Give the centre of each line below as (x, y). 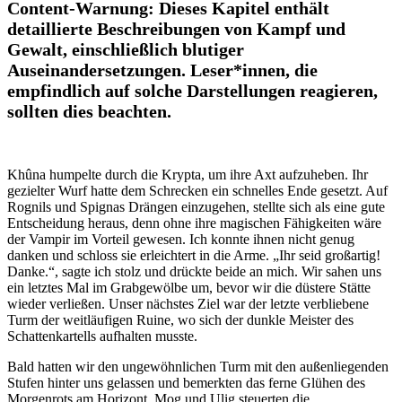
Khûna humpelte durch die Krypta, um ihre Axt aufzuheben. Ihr (188, 174)
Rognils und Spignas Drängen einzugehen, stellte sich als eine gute (196, 206)
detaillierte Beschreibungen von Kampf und (176, 28)
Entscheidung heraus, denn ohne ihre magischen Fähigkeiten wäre (194, 223)
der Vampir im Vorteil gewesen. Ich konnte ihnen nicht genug (181, 239)
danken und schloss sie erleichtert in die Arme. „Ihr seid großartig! (194, 255)
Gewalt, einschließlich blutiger (126, 49)
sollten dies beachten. (89, 111)
